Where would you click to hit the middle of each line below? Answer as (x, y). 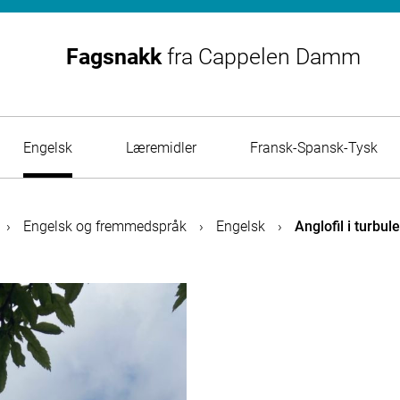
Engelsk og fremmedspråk (104, 226)
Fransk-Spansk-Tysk (313, 147)
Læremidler (161, 147)
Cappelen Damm (276, 57)
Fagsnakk (116, 57)
